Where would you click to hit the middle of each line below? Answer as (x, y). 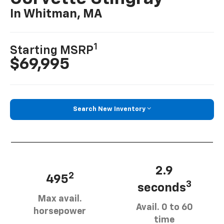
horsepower (60, 211)
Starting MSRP (52, 51)
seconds (161, 188)
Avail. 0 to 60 (164, 207)
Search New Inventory (109, 109)
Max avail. (60, 199)
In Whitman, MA (56, 14)
